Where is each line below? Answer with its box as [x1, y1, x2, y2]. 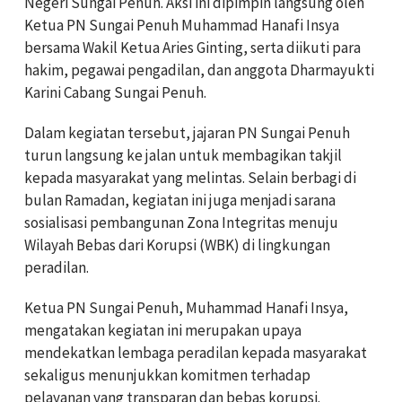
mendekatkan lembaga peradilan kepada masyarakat [24, 343, 367, 363]
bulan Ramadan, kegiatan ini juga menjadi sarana [24, 190, 336, 211]
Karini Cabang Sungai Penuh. [24, 83, 206, 103]
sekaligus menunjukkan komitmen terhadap [24, 365, 310, 386]
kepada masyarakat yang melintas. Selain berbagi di [24, 168, 356, 188]
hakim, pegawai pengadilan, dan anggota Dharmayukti [24, 60, 374, 81]
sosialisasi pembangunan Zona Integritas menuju [24, 213, 338, 233]
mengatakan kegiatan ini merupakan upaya [24, 320, 301, 341]
